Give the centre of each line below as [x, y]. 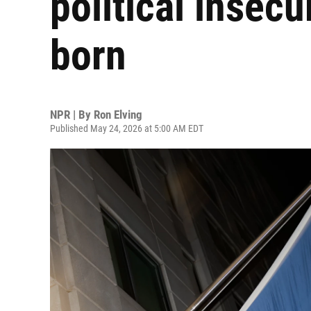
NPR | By [72, 115]
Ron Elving [118, 115]
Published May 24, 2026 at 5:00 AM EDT [127, 128]
